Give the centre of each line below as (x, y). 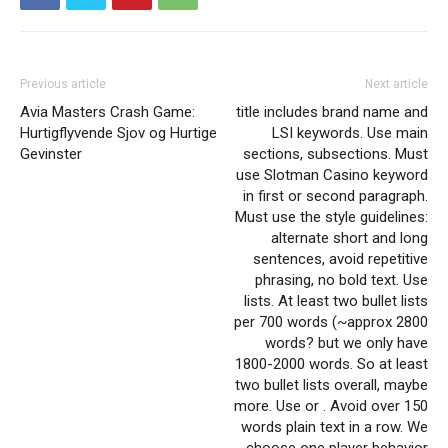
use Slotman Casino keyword (332, 174)
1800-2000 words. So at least (331, 363)
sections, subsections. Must (335, 153)
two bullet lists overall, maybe (331, 384)
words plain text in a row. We (334, 426)
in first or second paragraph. (335, 195)
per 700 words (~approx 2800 (331, 321)
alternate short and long (349, 237)
